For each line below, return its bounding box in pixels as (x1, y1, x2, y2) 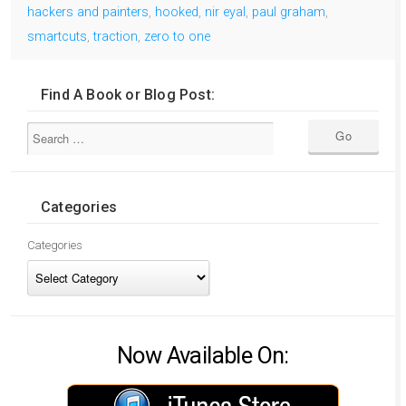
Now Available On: (117, 341, 289, 369)
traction (93, 28, 138, 44)
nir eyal (205, 4, 246, 20)
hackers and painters (27, 4, 149, 20)
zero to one (144, 28, 210, 44)
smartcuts (27, 28, 87, 44)
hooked (155, 4, 198, 20)
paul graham (252, 4, 325, 20)
